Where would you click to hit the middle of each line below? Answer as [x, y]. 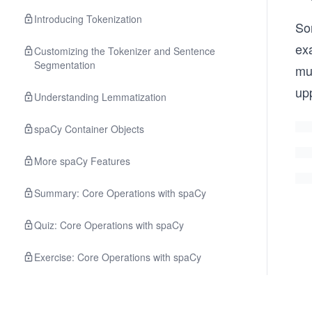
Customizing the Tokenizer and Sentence [125, 51]
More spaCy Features [82, 161]
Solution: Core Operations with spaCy [117, 289]
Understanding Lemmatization [100, 97]
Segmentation [65, 65]
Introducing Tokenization [88, 19]
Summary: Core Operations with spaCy [120, 193]
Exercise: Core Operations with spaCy [118, 257]
